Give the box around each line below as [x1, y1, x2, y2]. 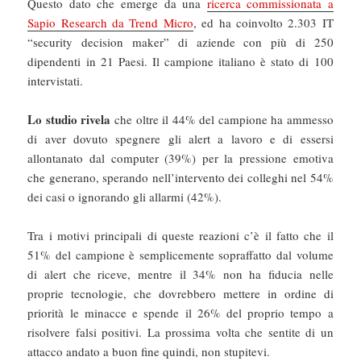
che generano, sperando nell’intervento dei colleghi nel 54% [27, 169, 334, 186]
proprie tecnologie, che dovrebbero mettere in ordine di [27, 285, 334, 302]
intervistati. [27, 73, 84, 89]
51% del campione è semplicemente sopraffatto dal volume [27, 247, 334, 263]
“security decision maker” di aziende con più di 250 [27, 34, 334, 51]
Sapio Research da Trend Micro [27, 15, 193, 31]
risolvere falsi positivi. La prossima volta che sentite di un [27, 324, 334, 341]
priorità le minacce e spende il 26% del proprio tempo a [27, 305, 334, 322]
